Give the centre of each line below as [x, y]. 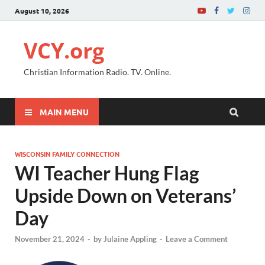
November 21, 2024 [50, 239]
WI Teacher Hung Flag [107, 173]
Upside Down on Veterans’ [125, 195]
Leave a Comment [197, 239]
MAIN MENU [64, 112]
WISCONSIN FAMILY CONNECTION [67, 154]
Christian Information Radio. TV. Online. [97, 72]
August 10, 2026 [42, 10]
